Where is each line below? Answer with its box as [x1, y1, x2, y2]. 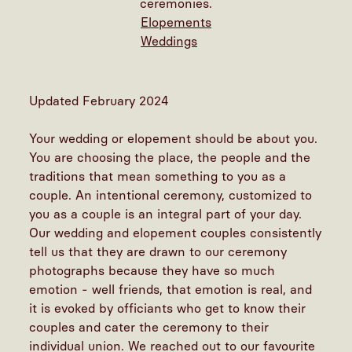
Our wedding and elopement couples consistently [29, 225, 322, 241]
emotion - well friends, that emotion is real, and [29, 282, 313, 298]
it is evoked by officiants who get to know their [29, 301, 306, 317]
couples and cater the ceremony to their [29, 320, 269, 335]
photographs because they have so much [29, 263, 276, 279]
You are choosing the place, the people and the [29, 150, 311, 166]
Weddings [141, 34, 197, 49]
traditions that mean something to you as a [29, 169, 287, 185]
